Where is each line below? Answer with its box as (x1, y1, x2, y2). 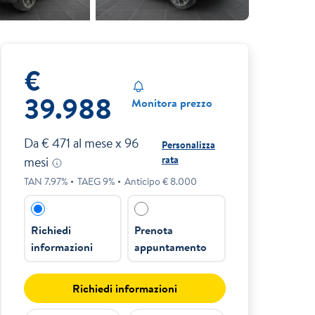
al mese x (70, 134, 124, 153)
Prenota (134, 222, 174, 238)
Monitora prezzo (131, 95, 212, 111)
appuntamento (134, 239, 207, 255)
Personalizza (161, 138, 215, 153)
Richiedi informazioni (72, 281, 177, 297)
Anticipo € (124, 174, 171, 189)
